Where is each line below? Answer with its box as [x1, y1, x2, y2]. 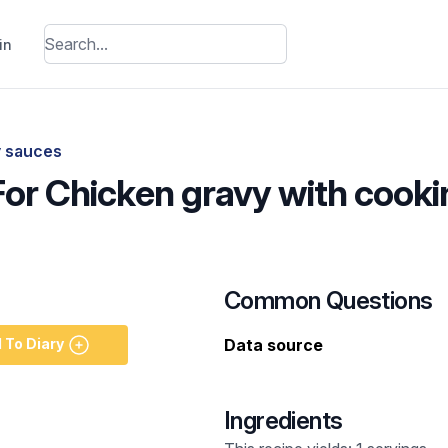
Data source [224, 335, 323, 355]
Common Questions [224, 286, 433, 315]
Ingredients [224, 406, 343, 435]
